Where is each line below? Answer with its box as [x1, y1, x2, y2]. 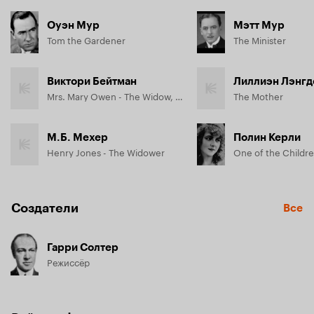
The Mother [233, 88, 283, 102]
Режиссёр [47, 254, 90, 268]
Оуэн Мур [47, 19, 100, 32]
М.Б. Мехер [47, 131, 108, 144]
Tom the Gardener [47, 32, 125, 46]
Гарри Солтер [47, 241, 118, 254]
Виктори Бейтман [47, 75, 137, 88]
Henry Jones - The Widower [47, 144, 165, 158]
